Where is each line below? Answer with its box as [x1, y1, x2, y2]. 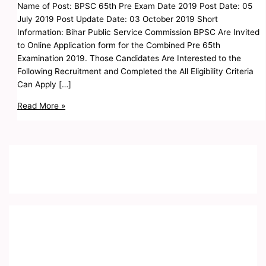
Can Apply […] [17, 80, 72, 90]
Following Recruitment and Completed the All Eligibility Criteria [17, 66, 254, 77]
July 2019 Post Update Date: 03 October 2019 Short [17, 14, 218, 24]
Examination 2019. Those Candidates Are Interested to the [17, 53, 242, 64]
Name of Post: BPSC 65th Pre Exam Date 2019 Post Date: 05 [17, 1, 253, 11]
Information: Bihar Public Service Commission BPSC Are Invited [17, 27, 260, 37]
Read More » [17, 101, 66, 111]
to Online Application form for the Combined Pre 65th [17, 40, 221, 50]
